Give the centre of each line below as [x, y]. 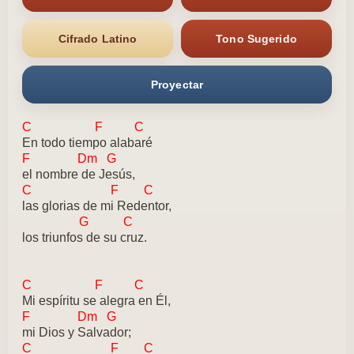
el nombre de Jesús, [79, 174]
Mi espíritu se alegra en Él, [96, 301]
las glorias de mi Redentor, [97, 206]
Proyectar [177, 85]
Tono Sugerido [256, 39]
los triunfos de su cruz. [85, 237]
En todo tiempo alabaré [87, 143]
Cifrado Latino [98, 39]
